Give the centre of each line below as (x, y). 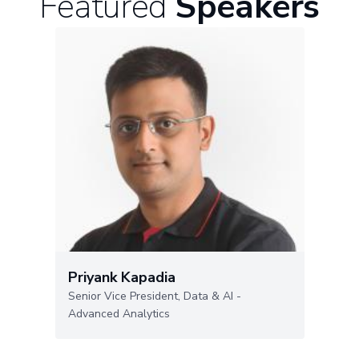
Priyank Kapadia (121, 277)
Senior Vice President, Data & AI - (154, 296)
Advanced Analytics (119, 313)
